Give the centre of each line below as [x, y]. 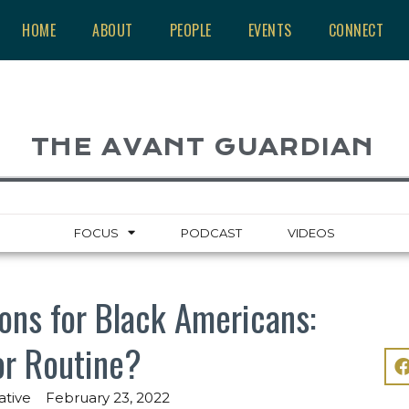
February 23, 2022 [107, 397]
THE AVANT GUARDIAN [203, 147]
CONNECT [356, 30]
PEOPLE [190, 30]
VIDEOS [311, 232]
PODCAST [211, 232]
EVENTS [270, 30]
